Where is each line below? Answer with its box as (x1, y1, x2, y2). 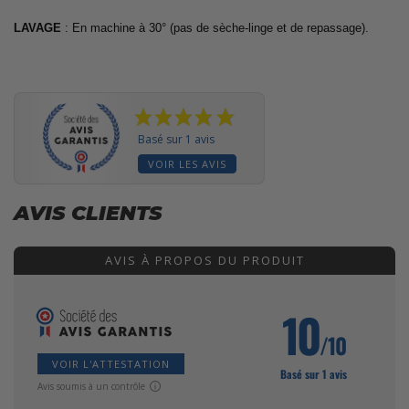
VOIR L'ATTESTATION (52, 356, 170, 371)
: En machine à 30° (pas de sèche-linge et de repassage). (61, 20, 369, 35)
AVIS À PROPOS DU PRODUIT (104, 251, 305, 268)
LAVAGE (14, 20, 61, 35)
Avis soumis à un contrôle (37, 379, 145, 393)
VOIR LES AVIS (147, 156, 226, 171)
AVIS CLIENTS (14, 200, 162, 225)
